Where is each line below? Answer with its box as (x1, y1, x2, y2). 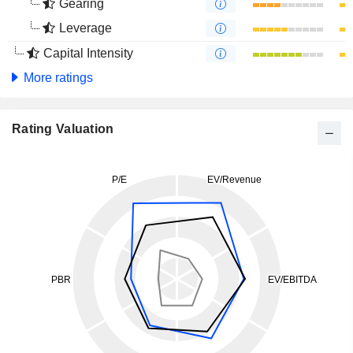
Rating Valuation (12, 122, 114, 136)
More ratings (20, 71, 93, 84)
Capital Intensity (43, 46, 133, 60)
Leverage (59, 21, 112, 35)
